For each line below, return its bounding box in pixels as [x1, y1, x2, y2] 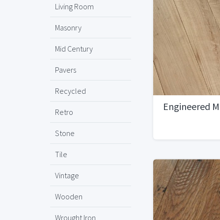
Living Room [55, 1, 94, 11]
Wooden [55, 192, 82, 201]
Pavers [55, 65, 76, 75]
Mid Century [55, 44, 93, 54]
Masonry [55, 23, 82, 32]
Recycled [55, 86, 86, 96]
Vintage [55, 170, 79, 180]
